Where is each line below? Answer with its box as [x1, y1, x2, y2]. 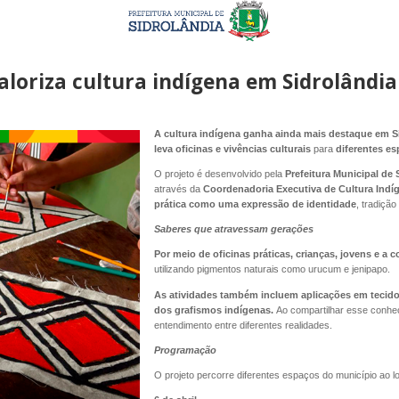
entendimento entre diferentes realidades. [153, 319, 332, 330]
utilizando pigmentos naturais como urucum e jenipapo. [153, 264, 390, 275]
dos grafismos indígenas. [153, 304, 276, 315]
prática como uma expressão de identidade [153, 199, 356, 210]
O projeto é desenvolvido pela [153, 168, 285, 180]
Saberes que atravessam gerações [153, 224, 313, 235]
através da [153, 183, 203, 195]
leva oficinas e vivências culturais [153, 142, 313, 154]
